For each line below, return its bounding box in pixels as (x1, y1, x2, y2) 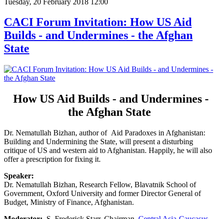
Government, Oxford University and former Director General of (4, 189, 201, 198)
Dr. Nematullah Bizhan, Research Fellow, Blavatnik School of (4, 180, 196, 189)
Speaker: (4, 172, 34, 180)
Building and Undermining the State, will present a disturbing (4, 137, 193, 146)
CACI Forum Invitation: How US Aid (4, 16, 192, 29)
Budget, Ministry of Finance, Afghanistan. (4, 198, 134, 207)
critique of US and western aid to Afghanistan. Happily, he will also (4, 146, 212, 155)
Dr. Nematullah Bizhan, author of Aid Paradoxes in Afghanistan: (4, 129, 205, 137)
